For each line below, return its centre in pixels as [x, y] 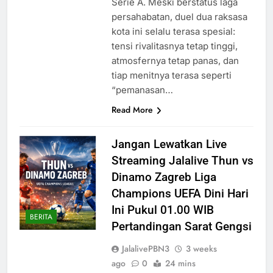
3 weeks [201, 249]
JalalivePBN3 [145, 249]
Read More [132, 110]
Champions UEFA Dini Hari [180, 194]
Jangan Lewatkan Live [169, 144]
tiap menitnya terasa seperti [171, 76]
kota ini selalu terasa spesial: [173, 32]
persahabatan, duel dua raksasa [179, 17]
